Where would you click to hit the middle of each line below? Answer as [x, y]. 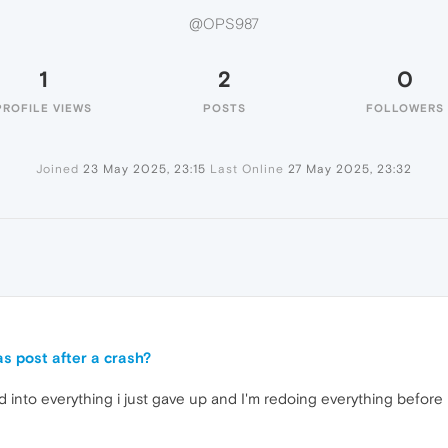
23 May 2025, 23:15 [144, 169]
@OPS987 [224, 24]
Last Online [247, 169]
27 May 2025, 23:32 [350, 169]
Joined [57, 169]
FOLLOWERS [405, 108]
